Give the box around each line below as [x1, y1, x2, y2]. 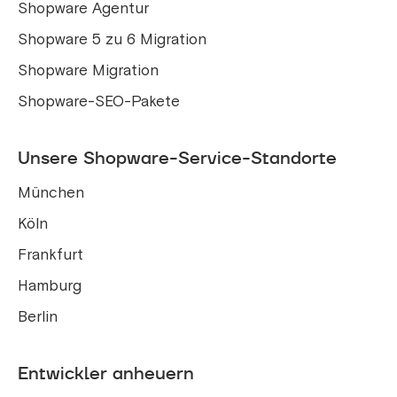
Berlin [18, 307, 58, 326]
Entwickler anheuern [18, 360, 194, 385]
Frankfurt [18, 245, 83, 264]
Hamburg [18, 276, 82, 295]
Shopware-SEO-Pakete [18, 91, 180, 111]
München [18, 183, 84, 202]
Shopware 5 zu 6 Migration [18, 29, 206, 49]
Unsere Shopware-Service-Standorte [18, 144, 337, 170]
